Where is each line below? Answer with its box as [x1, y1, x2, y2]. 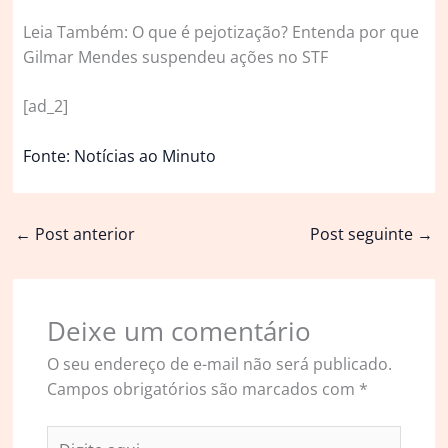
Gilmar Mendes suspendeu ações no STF [23, 45, 329, 68]
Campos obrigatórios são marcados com [46, 378, 359, 401]
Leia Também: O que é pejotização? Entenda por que [23, 20, 420, 43]
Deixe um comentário [46, 314, 311, 349]
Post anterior [31, 222, 136, 245]
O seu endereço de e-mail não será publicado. [46, 353, 392, 376]
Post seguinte [309, 222, 417, 245]
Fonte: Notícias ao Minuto [23, 145, 217, 168]
